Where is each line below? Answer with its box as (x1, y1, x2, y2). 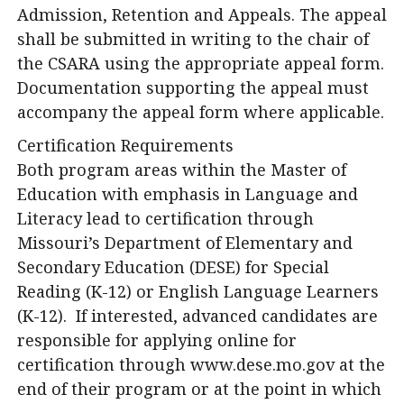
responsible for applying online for (17, 329, 297, 351)
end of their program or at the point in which (17, 378, 381, 399)
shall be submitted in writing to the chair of (17, 28, 369, 50)
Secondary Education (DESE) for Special (17, 256, 329, 278)
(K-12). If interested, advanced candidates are (17, 305, 378, 326)
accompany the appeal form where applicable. (17, 101, 384, 123)
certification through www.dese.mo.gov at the (17, 353, 385, 375)
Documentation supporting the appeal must (17, 77, 369, 98)
